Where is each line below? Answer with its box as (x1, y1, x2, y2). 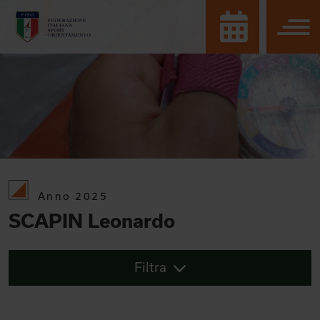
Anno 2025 (38, 190, 109, 202)
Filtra (134, 259, 166, 275)
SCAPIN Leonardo (9, 209, 175, 231)
